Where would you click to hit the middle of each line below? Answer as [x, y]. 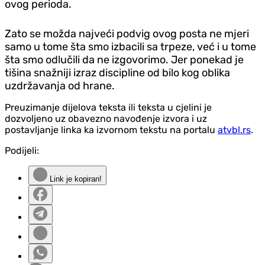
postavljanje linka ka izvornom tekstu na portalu [111, 130]
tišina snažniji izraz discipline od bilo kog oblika [117, 73]
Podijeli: [22, 151]
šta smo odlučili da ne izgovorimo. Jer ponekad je [124, 60]
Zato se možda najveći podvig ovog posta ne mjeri [127, 34]
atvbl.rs [234, 130]
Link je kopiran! [75, 179]
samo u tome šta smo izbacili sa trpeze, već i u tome [130, 47]
